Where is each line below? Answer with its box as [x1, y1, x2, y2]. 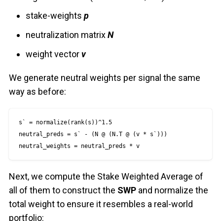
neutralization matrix [26, 30, 108, 40]
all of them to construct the [8, 185, 117, 196]
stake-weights [26, 10, 84, 21]
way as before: [8, 86, 66, 97]
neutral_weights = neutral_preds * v [18, 143, 140, 150]
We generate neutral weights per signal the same [8, 73, 200, 83]
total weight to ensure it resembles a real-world [8, 199, 193, 210]
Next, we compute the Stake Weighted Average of [8, 171, 203, 182]
